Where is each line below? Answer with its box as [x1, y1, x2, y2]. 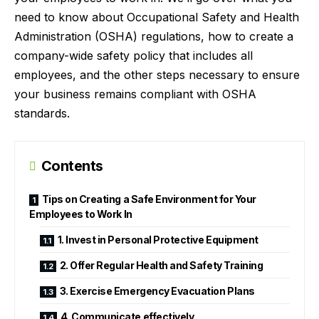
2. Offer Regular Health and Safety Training [59, 259, 265, 272]
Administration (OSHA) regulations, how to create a [14, 28, 293, 43]
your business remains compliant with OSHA [14, 86, 256, 101]
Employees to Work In [29, 208, 132, 221]
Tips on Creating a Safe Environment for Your [41, 193, 256, 206]
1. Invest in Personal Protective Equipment [57, 234, 261, 246]
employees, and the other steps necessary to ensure [14, 67, 300, 82]
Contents [41, 157, 103, 175]
